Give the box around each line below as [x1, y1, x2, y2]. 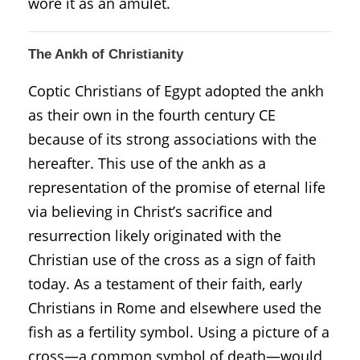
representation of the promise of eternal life [28, 177, 325, 197]
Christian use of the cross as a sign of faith [28, 249, 316, 269]
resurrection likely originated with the [28, 225, 281, 245]
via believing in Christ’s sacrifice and [28, 201, 272, 221]
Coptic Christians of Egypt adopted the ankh [28, 80, 324, 100]
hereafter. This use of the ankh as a [28, 153, 266, 173]
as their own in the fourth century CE [28, 104, 276, 125]
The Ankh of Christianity [28, 46, 183, 62]
